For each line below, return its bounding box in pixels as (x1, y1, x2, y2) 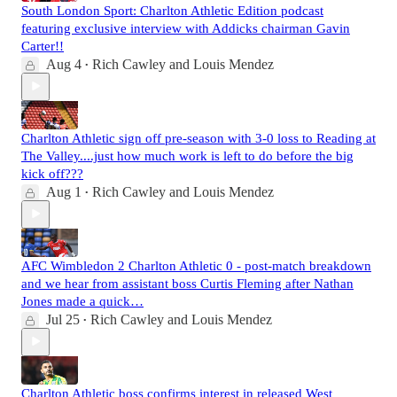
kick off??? (21, 166, 83, 181)
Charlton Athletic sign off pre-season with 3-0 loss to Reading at (21, 130, 376, 145)
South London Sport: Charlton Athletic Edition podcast (21, 3, 323, 18)
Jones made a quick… (21, 293, 144, 308)
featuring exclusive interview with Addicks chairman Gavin (21, 20, 350, 35)
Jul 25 (46, 311, 80, 327)
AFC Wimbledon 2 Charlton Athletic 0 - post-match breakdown (21, 258, 371, 273)
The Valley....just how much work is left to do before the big (21, 148, 354, 163)
